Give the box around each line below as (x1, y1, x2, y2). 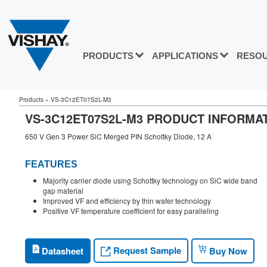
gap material (43, 185, 83, 196)
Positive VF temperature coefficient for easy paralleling (43, 206, 219, 216)
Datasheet (39, 244, 83, 257)
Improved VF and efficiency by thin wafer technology (43, 195, 211, 206)
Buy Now (207, 244, 247, 257)
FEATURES (25, 159, 77, 170)
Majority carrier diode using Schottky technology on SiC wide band (43, 175, 257, 186)
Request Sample (111, 244, 181, 257)
